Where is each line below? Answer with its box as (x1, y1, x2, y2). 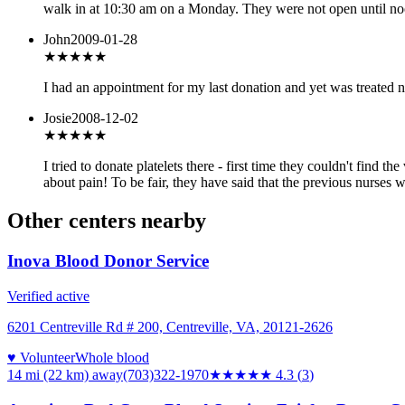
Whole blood (75, 349, 149, 365)
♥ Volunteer (7, 349, 75, 365)
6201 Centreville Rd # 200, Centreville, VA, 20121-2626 (7, 318, 333, 334)
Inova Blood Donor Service (7, 251, 209, 271)
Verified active (7, 287, 89, 304)
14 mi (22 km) (7, 366, 89, 382)
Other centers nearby (7, 209, 206, 233)
